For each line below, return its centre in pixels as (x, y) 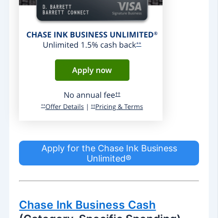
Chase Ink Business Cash (88, 205)
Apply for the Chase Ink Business (109, 148)
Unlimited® (109, 158)
